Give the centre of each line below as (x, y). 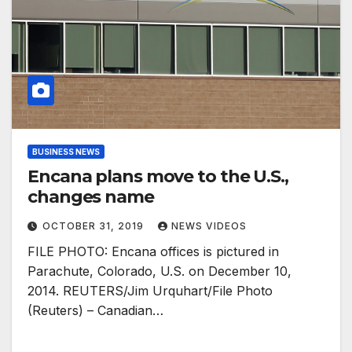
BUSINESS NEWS (66, 152)
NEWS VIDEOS (209, 226)
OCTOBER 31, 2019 (95, 226)
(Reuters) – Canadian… (95, 311)
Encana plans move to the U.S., (158, 177)
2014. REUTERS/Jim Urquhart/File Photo (150, 291)
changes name (91, 197)
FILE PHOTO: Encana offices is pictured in (153, 252)
